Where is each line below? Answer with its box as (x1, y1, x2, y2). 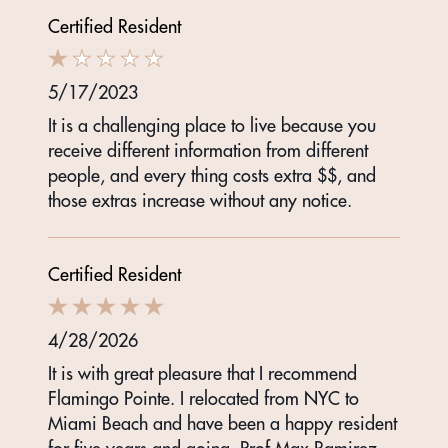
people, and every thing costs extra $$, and (48, 164, 376, 188)
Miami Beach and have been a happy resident (48, 412, 397, 436)
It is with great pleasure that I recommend (48, 362, 357, 386)
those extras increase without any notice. (48, 189, 352, 213)
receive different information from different (48, 139, 368, 163)
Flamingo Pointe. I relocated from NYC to (48, 387, 359, 411)
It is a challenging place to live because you (48, 114, 376, 138)
